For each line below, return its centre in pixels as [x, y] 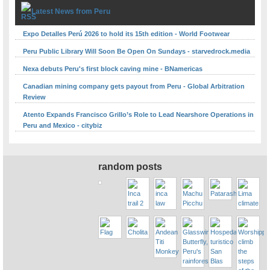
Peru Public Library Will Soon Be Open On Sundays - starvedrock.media [137, 51]
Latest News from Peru [71, 11]
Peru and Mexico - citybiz [63, 125]
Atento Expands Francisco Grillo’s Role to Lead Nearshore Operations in [138, 114]
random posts [130, 166]
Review [34, 97]
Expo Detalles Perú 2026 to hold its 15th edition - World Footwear [126, 33]
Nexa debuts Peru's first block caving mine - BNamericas [113, 68]
